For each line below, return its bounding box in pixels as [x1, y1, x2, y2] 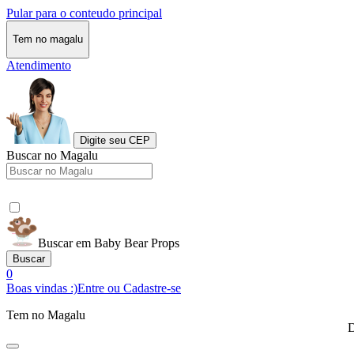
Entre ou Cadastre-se [77, 281, 181, 295]
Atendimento [6, 58, 71, 72]
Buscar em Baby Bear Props [38, 235, 179, 250]
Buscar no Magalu [6, 148, 98, 162]
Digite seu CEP [80, 134, 150, 146]
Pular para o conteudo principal [6, 6, 162, 20]
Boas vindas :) [6, 281, 77, 295]
